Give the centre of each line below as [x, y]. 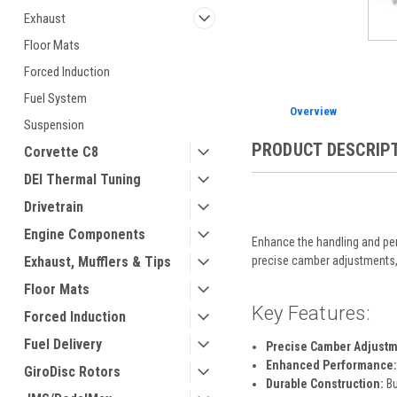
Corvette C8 [61, 152]
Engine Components [85, 234]
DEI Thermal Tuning [82, 179]
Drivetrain [54, 207]
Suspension [54, 125]
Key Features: [310, 313]
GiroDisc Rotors [72, 372]
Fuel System [55, 98]
